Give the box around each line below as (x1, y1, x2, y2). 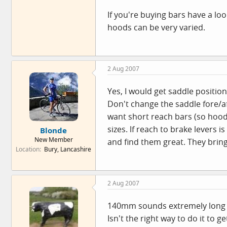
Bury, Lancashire (44, 144, 91, 154)
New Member (34, 135, 73, 144)
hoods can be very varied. (107, 22, 205, 33)
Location (16, 144, 40, 154)
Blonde (40, 125, 67, 135)
